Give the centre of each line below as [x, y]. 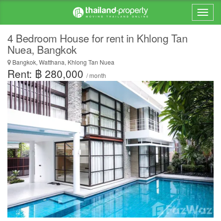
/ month [96, 75]
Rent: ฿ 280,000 [47, 74]
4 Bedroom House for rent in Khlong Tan [97, 38]
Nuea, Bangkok [42, 49]
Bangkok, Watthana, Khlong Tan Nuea [63, 62]
